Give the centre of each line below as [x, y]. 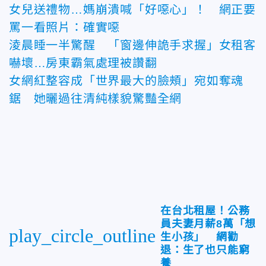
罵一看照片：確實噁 [65, 27]
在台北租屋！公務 [205, 210]
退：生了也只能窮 [205, 250]
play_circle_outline [82, 235]
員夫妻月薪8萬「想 [208, 224]
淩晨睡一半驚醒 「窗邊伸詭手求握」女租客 [133, 45]
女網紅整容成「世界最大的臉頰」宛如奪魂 [126, 80]
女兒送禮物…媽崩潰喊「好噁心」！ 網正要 [132, 9]
